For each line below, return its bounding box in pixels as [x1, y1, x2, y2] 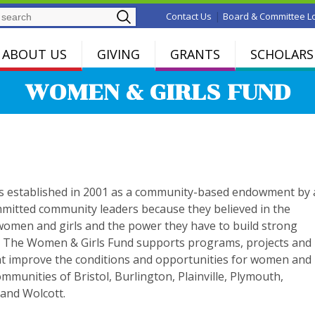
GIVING [97, 45, 140, 63]
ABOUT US [2, 45, 67, 63]
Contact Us [166, 10, 212, 22]
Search [141, 7, 175, 20]
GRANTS [170, 45, 220, 63]
